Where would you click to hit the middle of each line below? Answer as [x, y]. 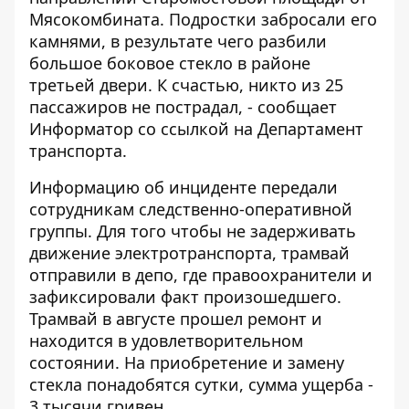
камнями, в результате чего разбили [178, 41]
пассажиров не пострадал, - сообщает [183, 107]
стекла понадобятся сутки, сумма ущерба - [201, 384]
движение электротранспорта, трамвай [189, 253]
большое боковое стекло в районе [170, 63]
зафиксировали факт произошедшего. [185, 297]
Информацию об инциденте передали [184, 187]
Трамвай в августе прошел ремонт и [176, 319]
